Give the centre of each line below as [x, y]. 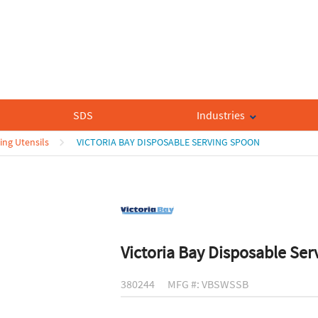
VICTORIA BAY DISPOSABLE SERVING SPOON [167, 142]
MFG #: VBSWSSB [208, 284]
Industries [221, 115]
